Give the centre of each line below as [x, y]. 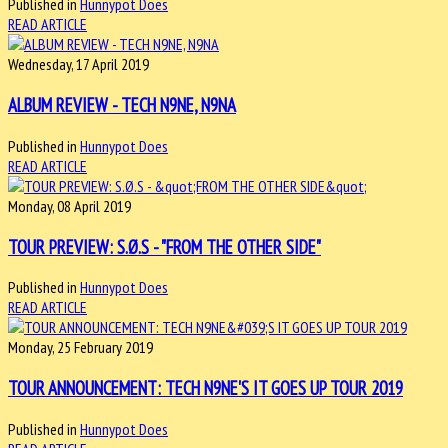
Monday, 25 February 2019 [80, 347]
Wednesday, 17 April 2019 [78, 64]
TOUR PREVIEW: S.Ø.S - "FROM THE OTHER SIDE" [164, 246]
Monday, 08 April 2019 [69, 205]
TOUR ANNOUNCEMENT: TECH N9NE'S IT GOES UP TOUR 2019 [205, 387]
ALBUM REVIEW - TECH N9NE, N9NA [122, 105]
